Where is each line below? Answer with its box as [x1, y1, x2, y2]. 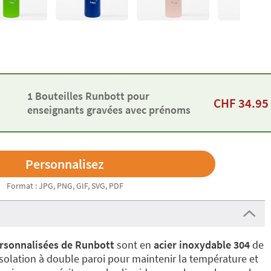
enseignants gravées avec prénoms [27, 103, 191, 117]
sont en [117, 238, 151, 252]
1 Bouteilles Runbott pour [27, 89, 149, 103]
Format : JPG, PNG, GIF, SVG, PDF [6, 180, 123, 191]
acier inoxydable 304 [151, 238, 250, 252]
